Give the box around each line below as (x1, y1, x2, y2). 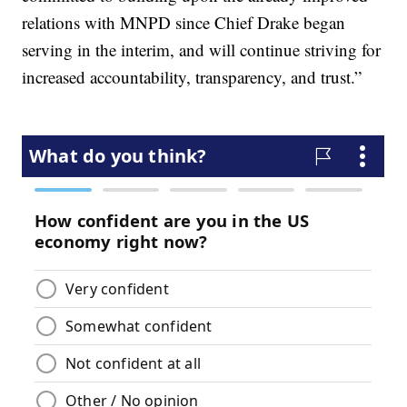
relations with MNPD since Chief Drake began (22, 11, 346, 35)
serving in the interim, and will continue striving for (22, 38, 382, 62)
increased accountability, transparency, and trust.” (22, 65, 362, 89)
